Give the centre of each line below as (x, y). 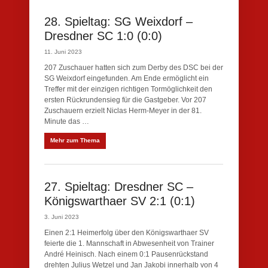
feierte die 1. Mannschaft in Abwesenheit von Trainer (129, 243)
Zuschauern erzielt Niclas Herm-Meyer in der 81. (123, 111)
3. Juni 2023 (62, 217)
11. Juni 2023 (63, 52)
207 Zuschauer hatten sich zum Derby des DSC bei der (134, 68)
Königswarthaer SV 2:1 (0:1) (120, 201)
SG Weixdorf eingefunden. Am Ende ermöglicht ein (127, 78)
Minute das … (67, 121)
